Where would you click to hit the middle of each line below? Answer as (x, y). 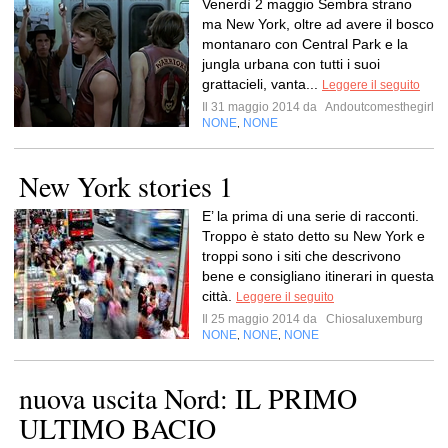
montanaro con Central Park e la (305, 44)
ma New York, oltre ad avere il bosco (318, 24)
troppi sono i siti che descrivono (301, 256)
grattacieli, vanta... (262, 84)
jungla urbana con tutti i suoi (291, 64)
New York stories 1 (126, 186)
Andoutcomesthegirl (378, 107)
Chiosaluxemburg (373, 319)
